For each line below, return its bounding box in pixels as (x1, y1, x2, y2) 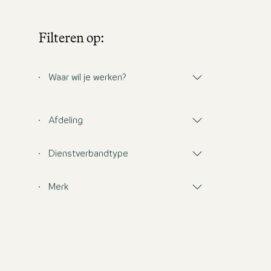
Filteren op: (39, 27, 104, 48)
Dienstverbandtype (48, 150, 128, 159)
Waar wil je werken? (48, 74, 126, 83)
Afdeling (48, 117, 83, 126)
